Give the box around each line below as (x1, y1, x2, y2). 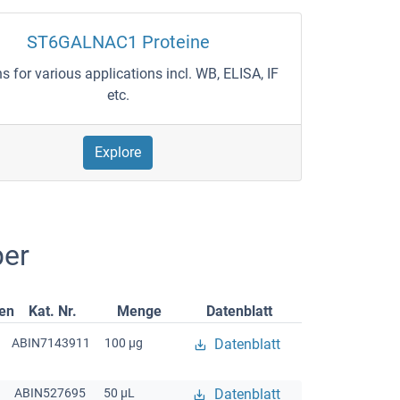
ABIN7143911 (12, 335, 91, 350)
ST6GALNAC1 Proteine (26, 30, 210, 53)
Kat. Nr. (28, 302, 77, 320)
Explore (95, 143, 142, 161)
